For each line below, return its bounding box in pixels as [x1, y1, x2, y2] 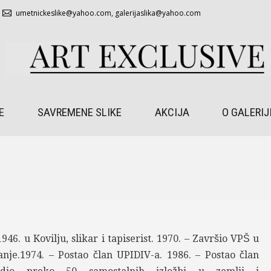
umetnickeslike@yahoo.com [16, 8, 111, 18]
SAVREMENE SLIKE [37, 105, 122, 119]
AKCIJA [154, 105, 189, 119]
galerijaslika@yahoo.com [115, 8, 201, 18]
